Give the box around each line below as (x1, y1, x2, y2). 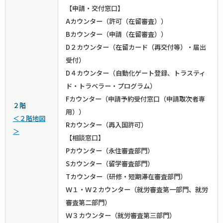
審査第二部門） (66, 197, 111, 207)
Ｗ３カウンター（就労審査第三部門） (66, 210, 176, 220)
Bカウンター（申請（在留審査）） (66, 29, 167, 39)
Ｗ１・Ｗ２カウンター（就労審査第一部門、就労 (66, 184, 208, 194)
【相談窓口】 (66, 132, 105, 142)
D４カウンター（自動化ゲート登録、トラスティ (66, 68, 206, 78)
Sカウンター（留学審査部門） (66, 158, 154, 168)
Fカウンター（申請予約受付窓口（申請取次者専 (66, 94, 205, 104)
